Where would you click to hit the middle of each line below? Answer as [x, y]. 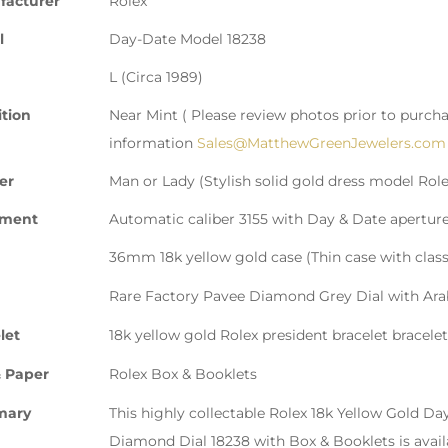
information [153, 143]
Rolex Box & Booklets [183, 374]
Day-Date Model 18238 [187, 39]
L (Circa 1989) [156, 77]
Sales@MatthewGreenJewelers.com [321, 143]
